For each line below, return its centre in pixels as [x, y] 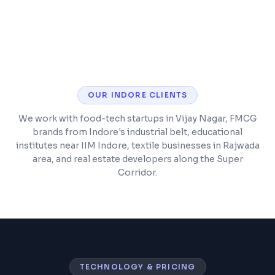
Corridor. [137, 172]
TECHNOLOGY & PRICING [137, 267]
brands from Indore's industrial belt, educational [137, 132]
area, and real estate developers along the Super [137, 159]
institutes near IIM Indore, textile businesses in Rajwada [137, 145]
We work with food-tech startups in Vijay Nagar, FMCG [137, 118]
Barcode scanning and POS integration [134, 44]
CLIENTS [167, 95]
